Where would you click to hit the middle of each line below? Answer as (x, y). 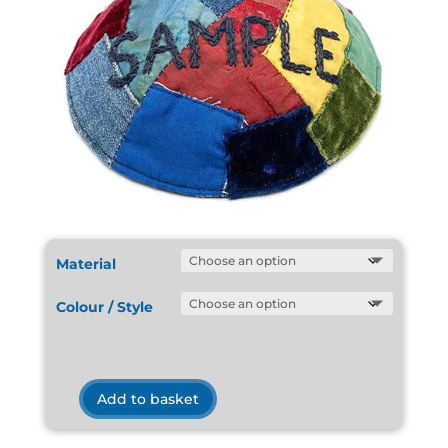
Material (85, 264)
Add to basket (147, 398)
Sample (81, 432)
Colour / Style (104, 307)
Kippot (78, 409)
